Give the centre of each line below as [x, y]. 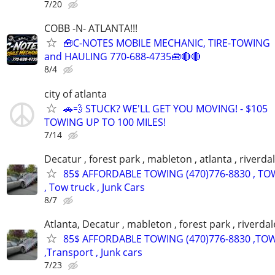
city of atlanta [76, 94]
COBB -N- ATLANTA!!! [91, 29]
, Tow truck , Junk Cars [95, 187]
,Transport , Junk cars [93, 252]
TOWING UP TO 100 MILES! [105, 122]
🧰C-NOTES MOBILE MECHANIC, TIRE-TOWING [167, 43]
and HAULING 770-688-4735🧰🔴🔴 [122, 57]
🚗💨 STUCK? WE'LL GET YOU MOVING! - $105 [165, 108]
